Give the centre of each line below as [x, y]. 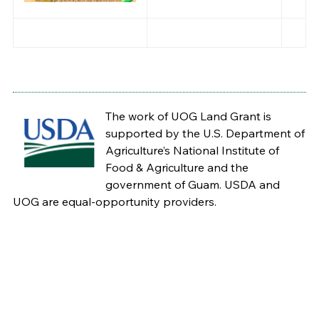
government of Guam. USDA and [192, 185]
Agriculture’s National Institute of [192, 151]
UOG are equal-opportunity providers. [114, 202]
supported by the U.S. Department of [205, 134]
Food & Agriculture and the [177, 168]
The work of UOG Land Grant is [188, 116]
